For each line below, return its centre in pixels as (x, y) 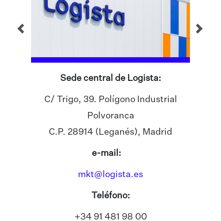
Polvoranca (110, 116)
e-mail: (110, 154)
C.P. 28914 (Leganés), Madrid (110, 132)
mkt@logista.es (110, 175)
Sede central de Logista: (110, 79)
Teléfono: (110, 196)
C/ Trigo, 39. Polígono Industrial (110, 100)
